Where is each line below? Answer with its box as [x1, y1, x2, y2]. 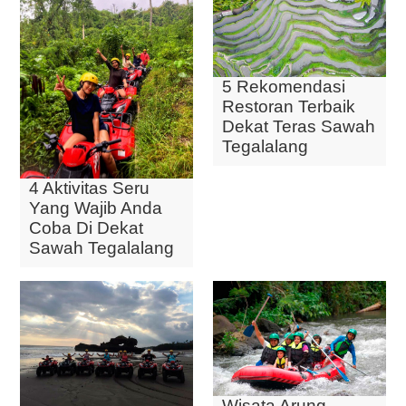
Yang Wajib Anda [29, 198, 162, 217]
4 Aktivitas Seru [29, 178, 150, 198]
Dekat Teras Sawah [222, 117, 375, 137]
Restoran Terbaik [222, 97, 355, 117]
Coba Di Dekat [29, 217, 143, 237]
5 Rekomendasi [222, 77, 345, 97]
